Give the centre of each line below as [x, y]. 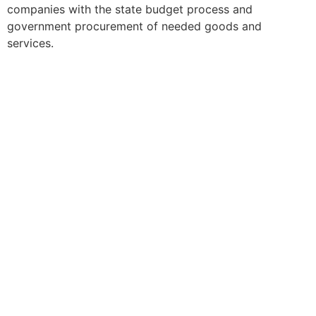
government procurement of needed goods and [134, 26]
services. [30, 43]
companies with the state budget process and [130, 9]
